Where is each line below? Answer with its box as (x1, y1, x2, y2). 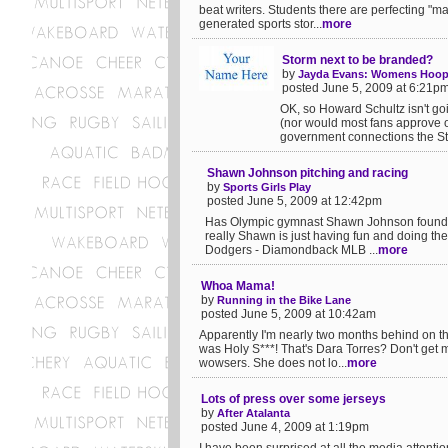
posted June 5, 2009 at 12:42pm (207, 194, 382, 208)
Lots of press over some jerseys (201, 392, 386, 406)
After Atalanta (217, 407, 290, 419)
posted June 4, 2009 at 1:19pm (201, 420, 369, 434)
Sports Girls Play (223, 181, 311, 193)
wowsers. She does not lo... (199, 356, 347, 370)
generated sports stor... (199, 17, 322, 31)
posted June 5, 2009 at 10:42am (201, 307, 376, 321)
